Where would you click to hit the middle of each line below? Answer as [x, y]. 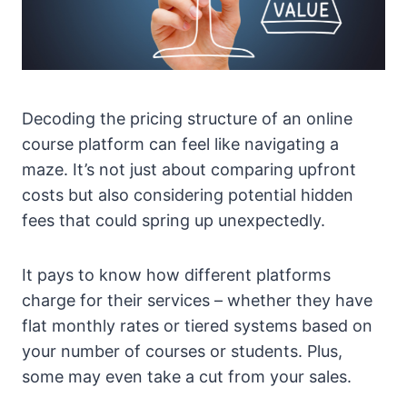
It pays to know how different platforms [176, 275]
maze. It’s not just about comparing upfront [189, 170]
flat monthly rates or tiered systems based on [197, 326]
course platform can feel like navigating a [180, 144]
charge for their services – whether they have [197, 301]
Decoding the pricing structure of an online [187, 119]
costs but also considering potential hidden [188, 195]
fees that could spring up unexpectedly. [174, 221]
